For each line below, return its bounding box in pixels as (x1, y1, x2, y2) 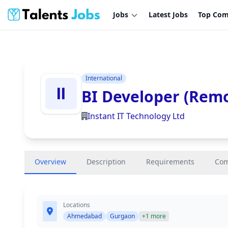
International (85, 74, 122, 82)
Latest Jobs (149, 10, 188, 19)
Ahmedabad (67, 212, 102, 220)
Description (87, 157, 126, 166)
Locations (63, 201, 90, 209)
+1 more (142, 212, 166, 220)
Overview (35, 157, 66, 166)
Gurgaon (110, 212, 135, 220)
